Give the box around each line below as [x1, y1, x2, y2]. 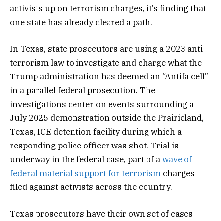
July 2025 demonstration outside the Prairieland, [10, 112, 204, 124]
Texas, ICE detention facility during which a [10, 126, 182, 138]
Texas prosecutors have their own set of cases [10, 208, 193, 220]
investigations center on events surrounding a [10, 99, 194, 110]
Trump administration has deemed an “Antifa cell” [10, 71, 208, 82]
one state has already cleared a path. [10, 17, 154, 28]
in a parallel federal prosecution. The [10, 85, 155, 96]
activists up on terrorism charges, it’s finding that [10, 3, 206, 14]
